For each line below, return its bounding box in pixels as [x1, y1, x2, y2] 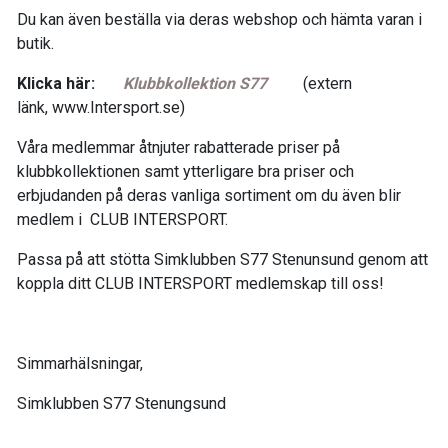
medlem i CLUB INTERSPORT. [17, 210, 232, 230]
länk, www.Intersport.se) [17, 98, 185, 118]
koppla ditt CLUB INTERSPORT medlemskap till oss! [17, 274, 384, 294]
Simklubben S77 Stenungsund [17, 394, 226, 414]
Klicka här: [17, 74, 111, 94]
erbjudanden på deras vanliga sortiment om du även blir [17, 186, 401, 206]
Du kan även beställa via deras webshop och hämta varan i [17, 10, 422, 30]
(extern [287, 74, 352, 94]
